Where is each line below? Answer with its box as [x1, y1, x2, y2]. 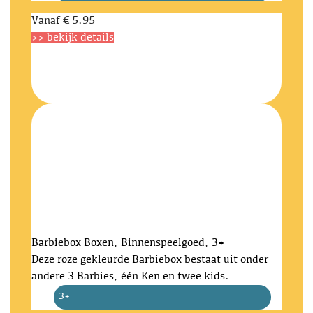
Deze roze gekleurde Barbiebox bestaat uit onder [31, 254, 268, 265]
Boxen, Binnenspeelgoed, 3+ [84, 238, 224, 249]
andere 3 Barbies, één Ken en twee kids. [31, 271, 229, 282]
